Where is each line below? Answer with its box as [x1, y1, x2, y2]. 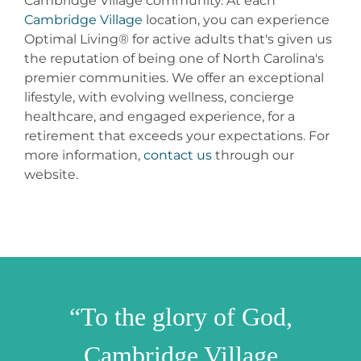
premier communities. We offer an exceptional [23, 69, 324, 85]
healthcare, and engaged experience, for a [23, 108, 295, 124]
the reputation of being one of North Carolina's [23, 50, 324, 66]
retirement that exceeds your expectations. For [23, 127, 330, 143]
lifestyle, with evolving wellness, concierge [23, 89, 294, 105]
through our [211, 147, 294, 163]
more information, [23, 147, 143, 163]
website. [23, 166, 78, 182]
